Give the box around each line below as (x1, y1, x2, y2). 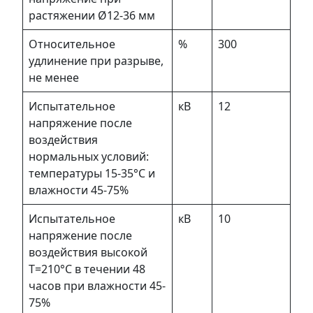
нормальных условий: (29, 148, 149, 164)
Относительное (29, 36, 115, 52)
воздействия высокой (29, 244, 147, 260)
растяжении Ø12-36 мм (29, 7, 155, 23)
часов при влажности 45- (29, 277, 166, 293)
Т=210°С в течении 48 (29, 261, 145, 277)
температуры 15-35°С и (29, 165, 155, 181)
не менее (29, 69, 79, 85)
